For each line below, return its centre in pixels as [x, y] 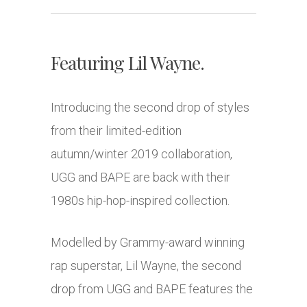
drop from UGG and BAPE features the [152, 289]
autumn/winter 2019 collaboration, [142, 154]
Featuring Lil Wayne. [127, 63]
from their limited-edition [116, 131]
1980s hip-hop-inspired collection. [140, 201]
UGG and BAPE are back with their [140, 177]
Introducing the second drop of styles [150, 108]
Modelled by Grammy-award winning [148, 243]
